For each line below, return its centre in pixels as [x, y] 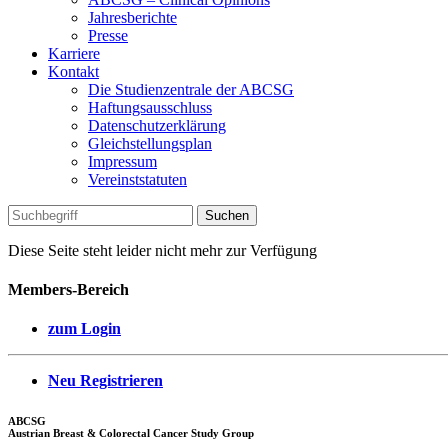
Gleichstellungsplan [150, 143]
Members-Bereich [68, 290]
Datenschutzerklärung [157, 125]
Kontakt [73, 71]
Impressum [122, 161]
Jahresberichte [132, 17]
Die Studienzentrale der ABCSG [191, 89]
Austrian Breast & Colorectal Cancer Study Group [131, 433]
